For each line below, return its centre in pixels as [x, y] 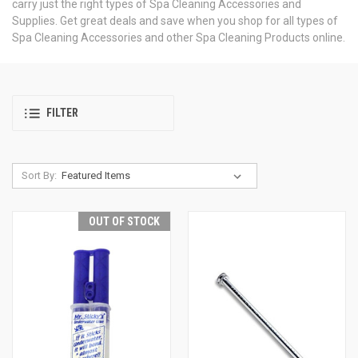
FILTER [62, 113]
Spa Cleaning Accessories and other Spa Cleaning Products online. [179, 37]
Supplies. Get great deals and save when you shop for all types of [175, 20]
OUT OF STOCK [124, 221]
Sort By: [39, 175]
